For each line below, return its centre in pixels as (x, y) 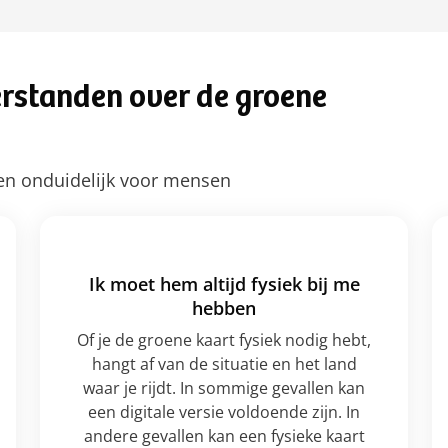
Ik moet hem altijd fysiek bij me (224, 284)
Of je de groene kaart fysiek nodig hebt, (224, 340)
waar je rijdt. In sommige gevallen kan (224, 388)
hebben (224, 308)
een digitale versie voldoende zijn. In (224, 412)
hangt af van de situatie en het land (224, 364)
